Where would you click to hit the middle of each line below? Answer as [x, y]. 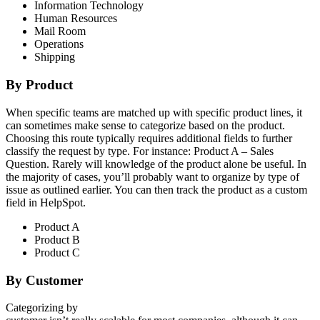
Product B [57, 239]
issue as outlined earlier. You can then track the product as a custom [156, 189]
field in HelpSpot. [46, 202]
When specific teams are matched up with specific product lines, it [154, 112]
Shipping [55, 57]
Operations [59, 44]
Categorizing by [42, 308]
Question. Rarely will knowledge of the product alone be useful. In [156, 164]
